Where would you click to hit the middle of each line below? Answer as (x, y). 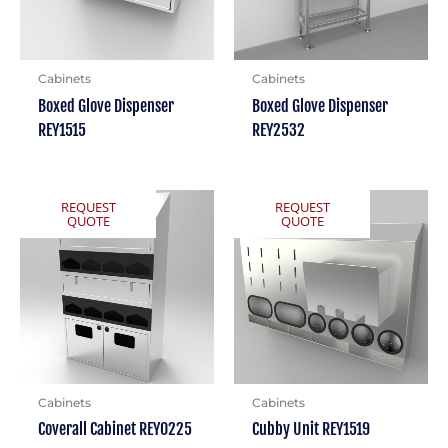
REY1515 (61, 129)
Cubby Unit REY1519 (310, 429)
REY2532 (278, 129)
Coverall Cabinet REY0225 (114, 429)
